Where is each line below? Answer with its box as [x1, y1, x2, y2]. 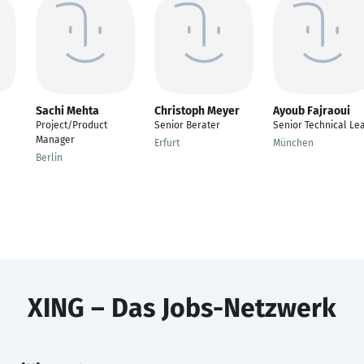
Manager [36, 134, 75, 145]
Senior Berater [154, 119, 220, 131]
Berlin [36, 152, 63, 163]
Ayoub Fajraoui [273, 104, 350, 118]
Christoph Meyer [154, 104, 240, 118]
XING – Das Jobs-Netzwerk [28, 292, 336, 323]
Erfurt [154, 137, 180, 149]
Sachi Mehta [36, 104, 99, 118]
